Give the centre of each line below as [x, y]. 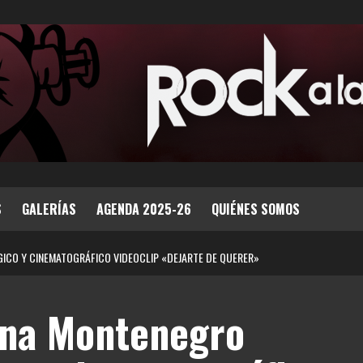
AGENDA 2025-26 [144, 209]
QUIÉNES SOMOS [256, 209]
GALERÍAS [49, 209]
